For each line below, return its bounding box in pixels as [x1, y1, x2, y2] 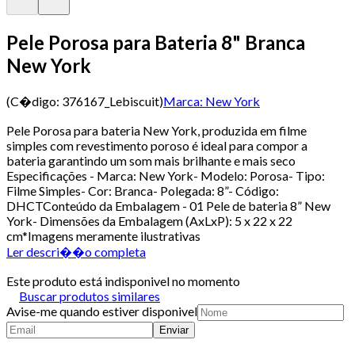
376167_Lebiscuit [62, 93, 159, 109]
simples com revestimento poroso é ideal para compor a [6, 137, 307, 153]
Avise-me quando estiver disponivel [6, 303, 197, 319]
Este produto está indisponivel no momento [6, 273, 240, 288]
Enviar [159, 323, 189, 336]
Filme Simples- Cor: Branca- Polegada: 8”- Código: [6, 182, 279, 198]
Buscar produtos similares [19, 288, 160, 303]
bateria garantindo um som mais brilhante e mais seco [6, 152, 296, 168]
